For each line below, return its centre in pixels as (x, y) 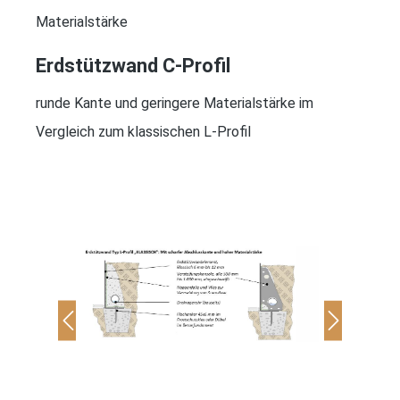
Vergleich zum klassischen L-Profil (143, 131)
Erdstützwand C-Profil (133, 65)
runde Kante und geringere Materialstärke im (175, 103)
